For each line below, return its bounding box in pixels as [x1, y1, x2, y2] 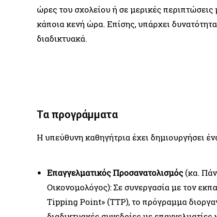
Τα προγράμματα [37, 108, 118, 121]
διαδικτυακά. [37, 32, 87, 44]
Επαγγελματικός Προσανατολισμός [47, 167, 183, 179]
